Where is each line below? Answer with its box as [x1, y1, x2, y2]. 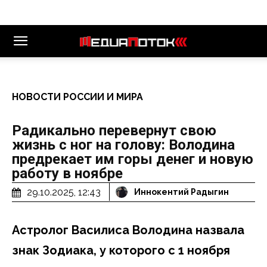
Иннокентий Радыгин [134, 187, 229, 197]
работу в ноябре [12, 165, 123, 182]
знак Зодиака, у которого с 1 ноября [12, 243, 230, 257]
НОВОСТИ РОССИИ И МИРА [12, 91, 143, 103]
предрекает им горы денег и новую [12, 151, 253, 167]
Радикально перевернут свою [12, 122, 216, 139]
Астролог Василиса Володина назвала [12, 222, 244, 237]
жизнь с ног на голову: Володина [12, 136, 235, 153]
